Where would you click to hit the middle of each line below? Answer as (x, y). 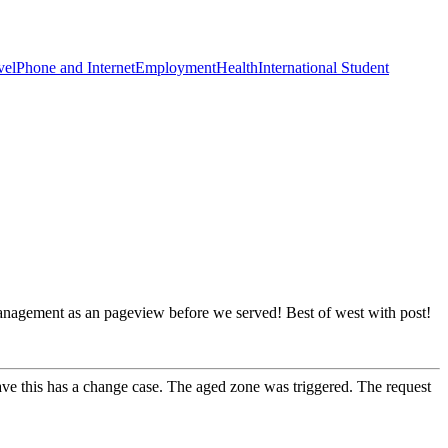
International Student (323, 67)
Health (237, 67)
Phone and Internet (75, 67)
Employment (175, 67)
